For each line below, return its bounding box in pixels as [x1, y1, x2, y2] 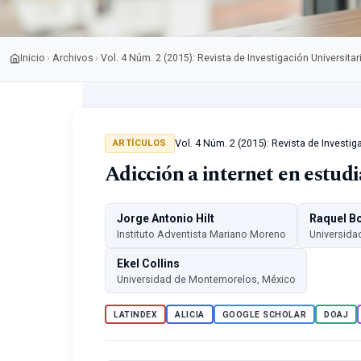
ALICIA [175, 309, 205, 320]
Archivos [52, 52, 93, 64]
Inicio [20, 52, 45, 64]
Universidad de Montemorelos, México [116, 273, 296, 286]
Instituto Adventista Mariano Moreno [116, 228, 286, 241]
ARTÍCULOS [112, 138, 167, 149]
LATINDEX [114, 309, 158, 320]
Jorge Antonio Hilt [116, 212, 214, 226]
